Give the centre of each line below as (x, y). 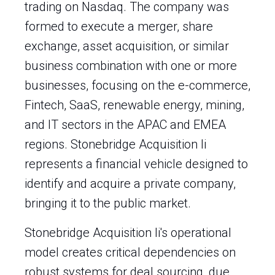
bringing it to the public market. (108, 203)
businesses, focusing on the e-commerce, (137, 85)
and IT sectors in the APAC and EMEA (125, 125)
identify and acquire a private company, (130, 184)
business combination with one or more (131, 66)
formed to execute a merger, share (119, 26)
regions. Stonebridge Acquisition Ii (115, 144)
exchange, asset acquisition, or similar (127, 46)
